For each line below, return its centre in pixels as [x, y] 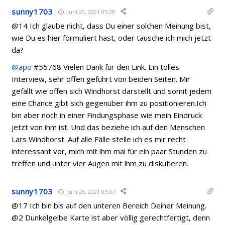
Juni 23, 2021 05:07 [90, 191]
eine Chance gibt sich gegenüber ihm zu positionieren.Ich [109, 103]
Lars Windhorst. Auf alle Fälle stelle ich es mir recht [99, 139]
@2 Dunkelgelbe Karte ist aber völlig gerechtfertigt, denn [111, 217]
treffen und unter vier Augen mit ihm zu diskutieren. [100, 163]
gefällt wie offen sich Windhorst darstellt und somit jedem [112, 91]
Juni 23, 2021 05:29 [90, 12]
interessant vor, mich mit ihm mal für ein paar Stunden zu [109, 151]
